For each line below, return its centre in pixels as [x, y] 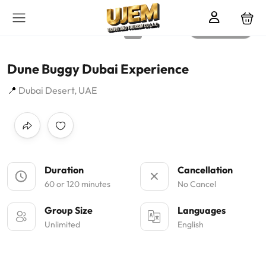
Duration [64, 170]
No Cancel [197, 184]
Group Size [69, 210]
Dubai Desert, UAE [57, 90]
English [191, 224]
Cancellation [205, 170]
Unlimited [62, 224]
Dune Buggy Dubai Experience [98, 69]
